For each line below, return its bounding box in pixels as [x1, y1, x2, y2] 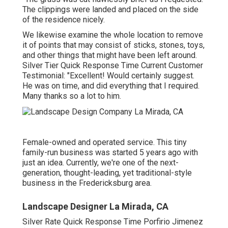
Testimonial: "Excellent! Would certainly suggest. [22, 71, 194, 81]
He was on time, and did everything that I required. [22, 81, 199, 91]
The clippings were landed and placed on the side [22, 5, 198, 15]
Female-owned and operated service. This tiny [22, 137, 187, 147]
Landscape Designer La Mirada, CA [22, 201, 168, 212]
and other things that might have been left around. [22, 50, 197, 61]
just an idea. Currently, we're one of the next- [22, 157, 179, 167]
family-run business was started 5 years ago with [22, 147, 198, 157]
